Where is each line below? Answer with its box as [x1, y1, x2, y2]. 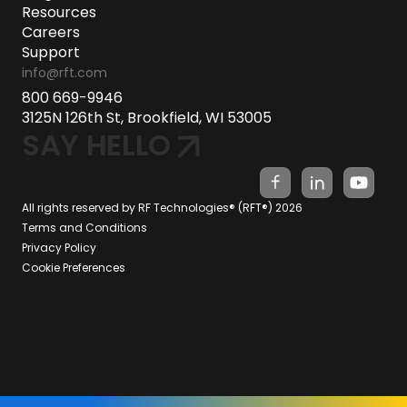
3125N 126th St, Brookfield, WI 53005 [22, 107, 272, 129]
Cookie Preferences [22, 260, 125, 276]
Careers [22, 22, 80, 44]
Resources [22, 2, 96, 24]
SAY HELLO [22, 124, 172, 166]
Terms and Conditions [22, 220, 147, 236]
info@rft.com [22, 64, 107, 83]
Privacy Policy [22, 240, 96, 256]
